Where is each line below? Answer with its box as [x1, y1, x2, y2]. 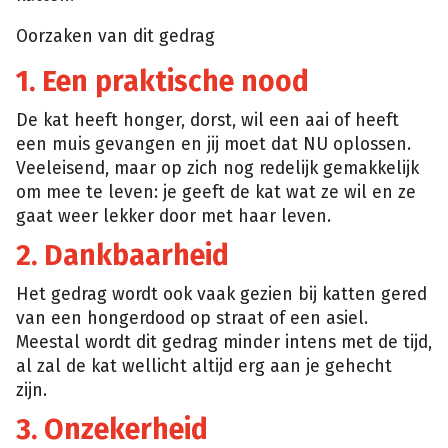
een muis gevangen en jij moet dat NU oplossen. [16, 133, 411, 155]
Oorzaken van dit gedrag [16, 26, 215, 48]
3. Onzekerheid [16, 412, 208, 446]
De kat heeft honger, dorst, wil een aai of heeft [16, 109, 399, 131]
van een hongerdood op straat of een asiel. [16, 307, 368, 329]
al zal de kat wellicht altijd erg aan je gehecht [16, 355, 392, 377]
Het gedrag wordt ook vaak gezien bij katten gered [16, 283, 427, 305]
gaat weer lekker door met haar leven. [16, 205, 336, 227]
